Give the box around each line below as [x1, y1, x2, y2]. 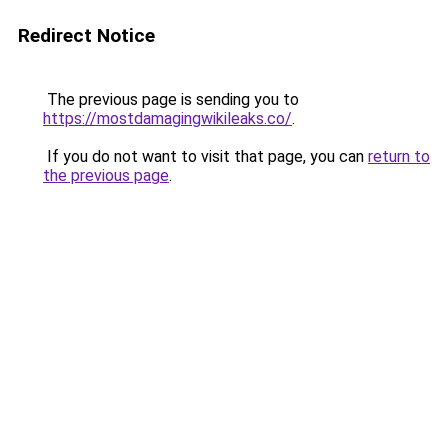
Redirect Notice [18, 24, 155, 47]
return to [368, 147, 430, 166]
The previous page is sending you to [43, 90, 299, 109]
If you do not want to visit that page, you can [43, 147, 368, 166]
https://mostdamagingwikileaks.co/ [43, 109, 292, 128]
